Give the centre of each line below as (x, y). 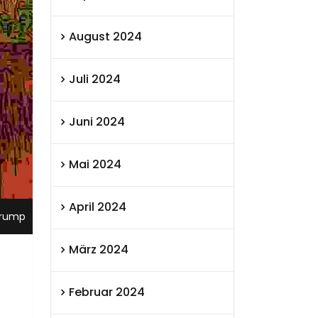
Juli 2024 (95, 79)
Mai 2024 (95, 165)
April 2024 (98, 207)
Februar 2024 (107, 292)
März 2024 (99, 250)
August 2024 (105, 37)
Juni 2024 (97, 122)
